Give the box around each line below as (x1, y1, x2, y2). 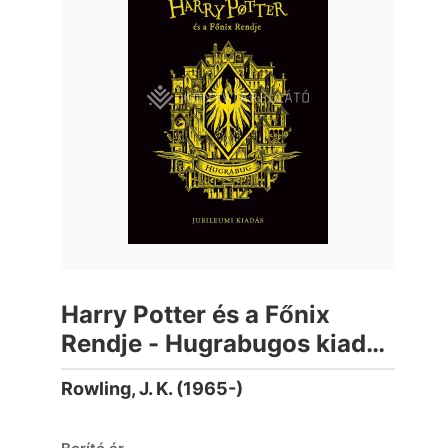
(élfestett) (61, 358, 180, 387)
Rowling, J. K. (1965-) (61, 378, 244, 399)
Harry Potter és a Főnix (61, 300, 331, 329)
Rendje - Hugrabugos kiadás (61, 329, 394, 358)
